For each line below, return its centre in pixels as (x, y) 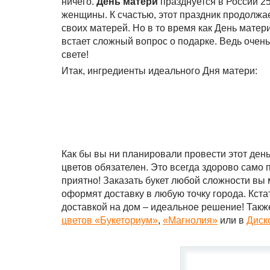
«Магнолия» (190, 220)
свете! (75, 55)
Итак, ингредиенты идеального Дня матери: (159, 71)
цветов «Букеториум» (110, 220)
